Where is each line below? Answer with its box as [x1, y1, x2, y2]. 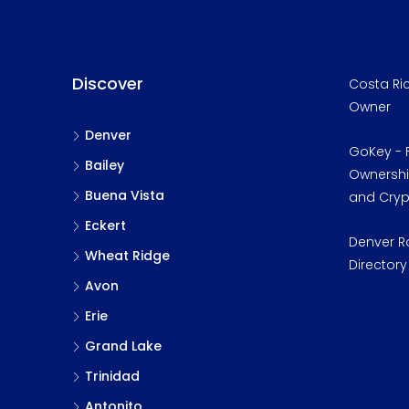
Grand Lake [85, 337, 162, 355]
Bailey [85, 156, 124, 174]
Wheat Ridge [85, 246, 170, 265]
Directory [348, 256, 407, 274]
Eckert [85, 216, 126, 235]
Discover [72, 72, 143, 95]
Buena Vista [85, 186, 164, 204]
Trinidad [85, 367, 140, 385]
